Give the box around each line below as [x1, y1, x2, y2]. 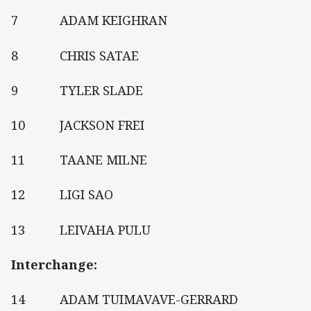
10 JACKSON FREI [11, 117, 144, 134]
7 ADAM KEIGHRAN [11, 12, 167, 29]
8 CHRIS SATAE [11, 47, 139, 64]
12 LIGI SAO [11, 186, 113, 203]
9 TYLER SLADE [11, 81, 143, 99]
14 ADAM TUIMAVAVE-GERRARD [11, 290, 238, 308]
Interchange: [11, 255, 97, 273]
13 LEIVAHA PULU [11, 221, 151, 238]
